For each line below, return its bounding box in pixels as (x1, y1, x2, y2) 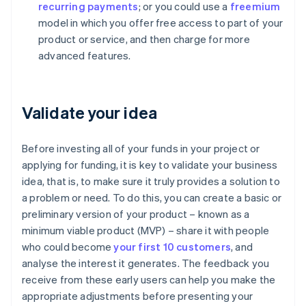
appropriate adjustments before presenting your (22, 289, 253, 303)
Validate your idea (22, 102, 157, 124)
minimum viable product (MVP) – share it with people (22, 223, 270, 238)
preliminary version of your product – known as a (22, 207, 250, 221)
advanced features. (38, 48, 131, 63)
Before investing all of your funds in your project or (22, 141, 260, 156)
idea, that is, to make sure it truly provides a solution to (22, 174, 280, 189)
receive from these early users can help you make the (22, 273, 276, 287)
